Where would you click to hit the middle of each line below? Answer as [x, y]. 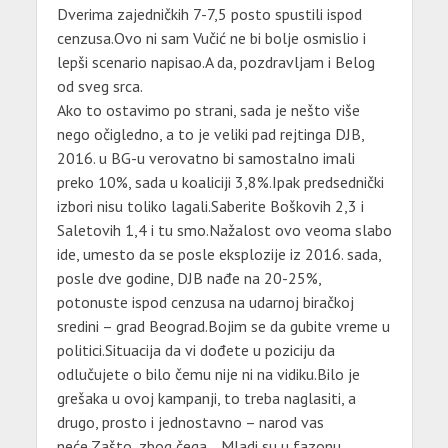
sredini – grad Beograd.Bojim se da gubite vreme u [223, 326]
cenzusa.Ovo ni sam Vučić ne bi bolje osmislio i [211, 38]
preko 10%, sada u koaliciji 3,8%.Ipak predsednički [220, 182]
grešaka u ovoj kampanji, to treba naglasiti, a [206, 398]
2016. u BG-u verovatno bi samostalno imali [205, 158]
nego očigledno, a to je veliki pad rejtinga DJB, [210, 134]
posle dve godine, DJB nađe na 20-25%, [188, 278]
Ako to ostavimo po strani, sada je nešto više [208, 110]
